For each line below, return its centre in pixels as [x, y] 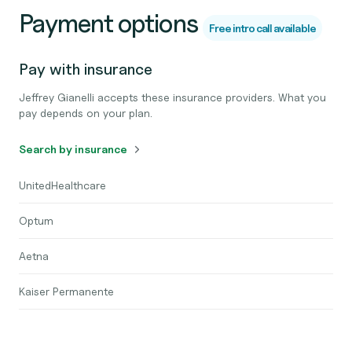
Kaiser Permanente [66, 291]
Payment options [108, 23]
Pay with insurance [86, 69]
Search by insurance [73, 149]
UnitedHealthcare [62, 185]
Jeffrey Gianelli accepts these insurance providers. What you [172, 97]
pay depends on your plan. [86, 113]
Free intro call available [262, 28]
